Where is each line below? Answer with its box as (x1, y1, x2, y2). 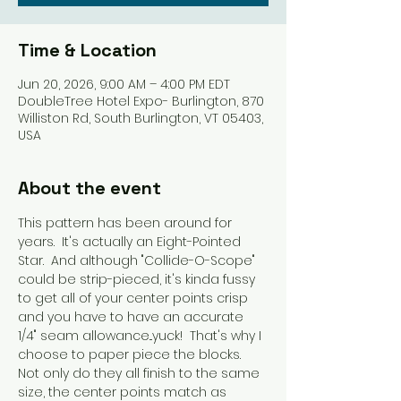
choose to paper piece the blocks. (18, 345, 248, 363)
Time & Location (18, 38, 157, 62)
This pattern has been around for (18, 213, 235, 232)
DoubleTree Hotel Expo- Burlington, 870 (18, 91, 264, 110)
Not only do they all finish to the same (18, 363, 263, 382)
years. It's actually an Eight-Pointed (18, 232, 244, 251)
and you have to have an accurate (18, 307, 247, 326)
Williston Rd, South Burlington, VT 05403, (18, 108, 263, 127)
